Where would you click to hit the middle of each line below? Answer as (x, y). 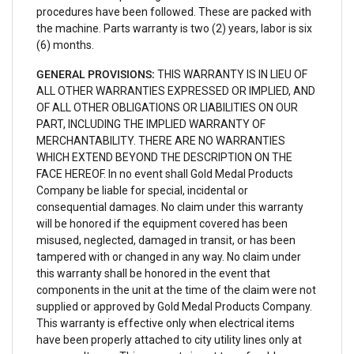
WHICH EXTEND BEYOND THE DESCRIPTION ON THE (164, 157)
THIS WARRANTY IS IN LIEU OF (231, 74)
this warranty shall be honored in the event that (153, 273)
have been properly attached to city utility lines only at (169, 340)
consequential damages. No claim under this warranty (170, 207)
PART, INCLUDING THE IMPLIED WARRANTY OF (151, 124)
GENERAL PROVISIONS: (96, 74)
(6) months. (65, 45)
